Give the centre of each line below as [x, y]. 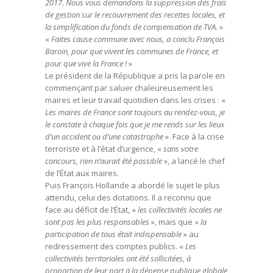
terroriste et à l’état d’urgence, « [103, 149]
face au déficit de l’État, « [91, 210]
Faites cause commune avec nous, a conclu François [137, 39]
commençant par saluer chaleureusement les [129, 88]
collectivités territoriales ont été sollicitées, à [118, 258]
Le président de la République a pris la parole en [135, 76]
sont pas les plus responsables [98, 222]
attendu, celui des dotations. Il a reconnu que [128, 197]
